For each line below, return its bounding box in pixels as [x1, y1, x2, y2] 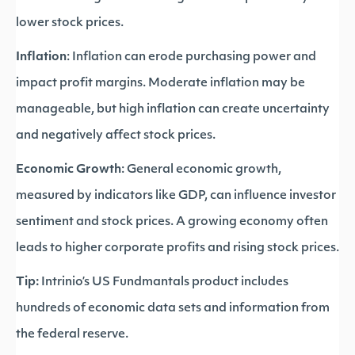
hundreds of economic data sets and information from [16, 303, 330, 315]
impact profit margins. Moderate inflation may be [16, 78, 305, 90]
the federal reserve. [16, 329, 128, 341]
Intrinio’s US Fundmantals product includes [39, 277, 288, 288]
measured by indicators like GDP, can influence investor [16, 190, 336, 202]
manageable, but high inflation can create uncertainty [16, 104, 330, 116]
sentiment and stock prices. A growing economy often [16, 216, 328, 228]
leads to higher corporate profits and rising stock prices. [16, 242, 339, 254]
